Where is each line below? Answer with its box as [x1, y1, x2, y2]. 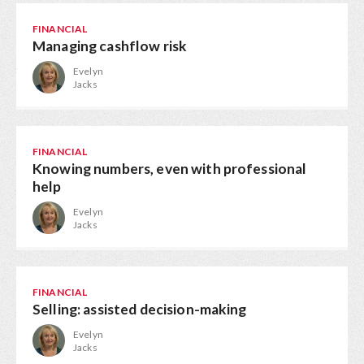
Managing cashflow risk [32, 37, 188, 54]
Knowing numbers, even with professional [32, 160, 307, 177]
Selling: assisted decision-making [32, 301, 247, 318]
